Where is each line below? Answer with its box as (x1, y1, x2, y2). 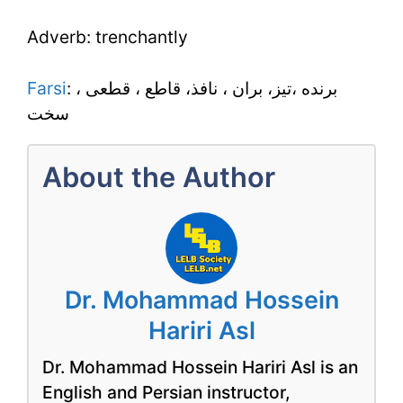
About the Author (42, 159, 275, 193)
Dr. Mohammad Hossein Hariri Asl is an (42, 355, 358, 378)
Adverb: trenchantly (27, 25, 188, 48)
